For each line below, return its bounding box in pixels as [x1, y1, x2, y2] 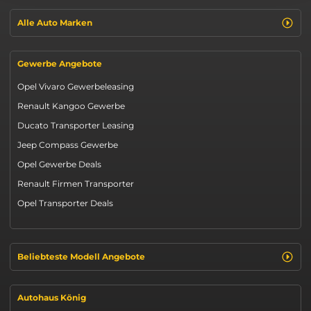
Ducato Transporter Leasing [17, 120, 134, 131]
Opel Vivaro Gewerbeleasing [17, 81, 134, 92]
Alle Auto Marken [17, 17, 92, 28]
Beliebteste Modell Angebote [17, 251, 145, 262]
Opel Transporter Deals [17, 198, 113, 209]
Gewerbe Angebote [17, 58, 102, 69]
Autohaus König [17, 292, 86, 303]
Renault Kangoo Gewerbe [17, 101, 125, 112]
